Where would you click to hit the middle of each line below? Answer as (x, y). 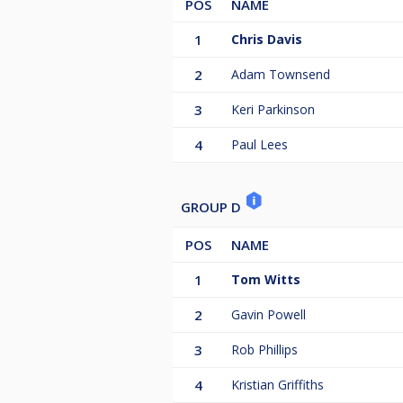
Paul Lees (260, 145)
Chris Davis (267, 40)
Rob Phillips (264, 350)
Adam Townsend (281, 75)
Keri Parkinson (273, 110)
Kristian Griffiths (278, 385)
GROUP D (213, 207)
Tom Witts (266, 280)
